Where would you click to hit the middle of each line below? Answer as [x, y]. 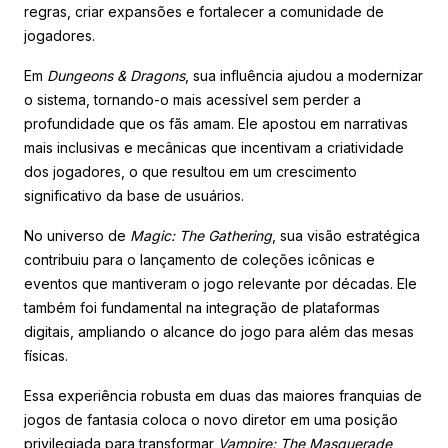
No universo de [77, 235]
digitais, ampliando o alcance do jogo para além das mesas [219, 331]
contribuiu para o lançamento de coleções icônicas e [199, 259]
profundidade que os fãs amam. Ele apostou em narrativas [216, 123]
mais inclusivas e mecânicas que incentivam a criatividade [214, 147]
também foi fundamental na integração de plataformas [202, 307]
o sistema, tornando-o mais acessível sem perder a [192, 99]
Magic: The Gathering [201, 235]
